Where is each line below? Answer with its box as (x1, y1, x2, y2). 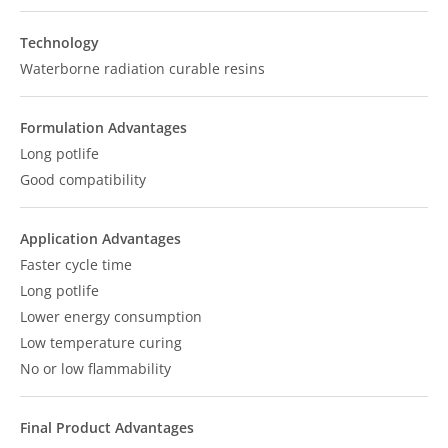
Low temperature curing (20, 333, 182, 352)
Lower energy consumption (20, 307, 202, 326)
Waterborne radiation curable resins (20, 59, 265, 78)
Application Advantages (20, 229, 181, 248)
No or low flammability (20, 359, 171, 378)
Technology (20, 33, 99, 52)
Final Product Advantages (20, 418, 194, 437)
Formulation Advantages (20, 118, 187, 137)
